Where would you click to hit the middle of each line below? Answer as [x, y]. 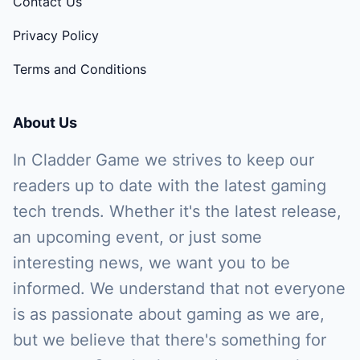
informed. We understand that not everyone [179, 289]
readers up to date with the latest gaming [170, 186]
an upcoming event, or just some [137, 237]
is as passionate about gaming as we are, [169, 315]
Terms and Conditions [80, 70]
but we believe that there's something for [170, 340]
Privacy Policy [56, 36]
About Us [45, 123]
